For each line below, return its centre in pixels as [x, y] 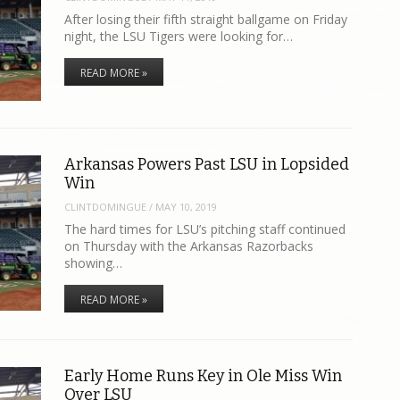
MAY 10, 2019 [187, 206]
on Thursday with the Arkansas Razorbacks [189, 246]
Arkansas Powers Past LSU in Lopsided [207, 165]
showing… [94, 262]
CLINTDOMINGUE [106, 206]
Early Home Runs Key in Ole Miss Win [204, 375]
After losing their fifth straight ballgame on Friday [206, 19]
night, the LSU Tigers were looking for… [179, 36]
